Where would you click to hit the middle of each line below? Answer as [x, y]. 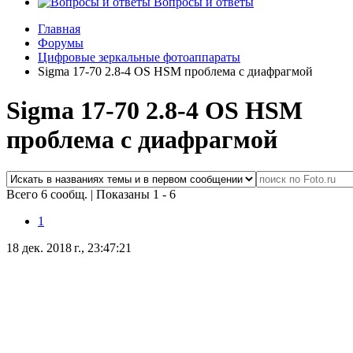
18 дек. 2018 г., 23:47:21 [69, 248]
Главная [59, 29]
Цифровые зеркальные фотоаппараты [139, 58]
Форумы [61, 43]
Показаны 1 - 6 [136, 195]
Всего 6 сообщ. [48, 195]
